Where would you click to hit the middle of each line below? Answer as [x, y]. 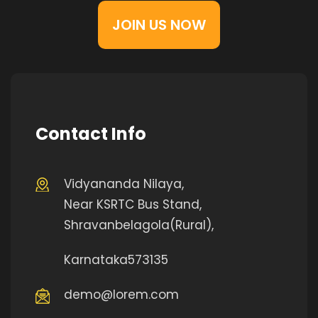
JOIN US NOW [159, 25]
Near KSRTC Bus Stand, [133, 204]
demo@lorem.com [121, 295]
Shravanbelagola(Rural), [139, 225]
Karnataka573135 [116, 260]
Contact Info [91, 134]
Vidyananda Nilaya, [124, 184]
